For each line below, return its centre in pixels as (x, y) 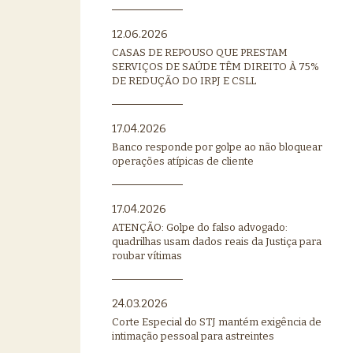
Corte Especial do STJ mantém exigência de (217, 321)
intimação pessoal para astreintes (193, 336)
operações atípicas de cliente (183, 161)
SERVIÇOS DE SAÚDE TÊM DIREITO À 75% (216, 66)
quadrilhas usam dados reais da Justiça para (217, 241)
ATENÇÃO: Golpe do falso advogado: (200, 227)
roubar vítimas (147, 255)
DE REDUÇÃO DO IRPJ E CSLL (184, 80)
